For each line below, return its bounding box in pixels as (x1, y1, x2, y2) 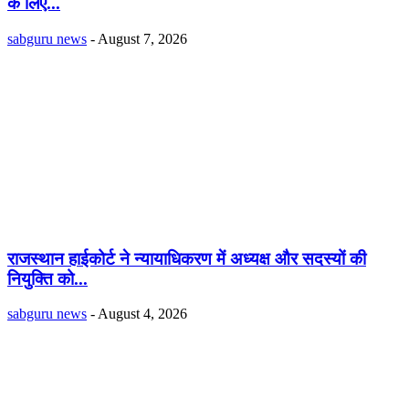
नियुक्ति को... (7, 268, 88, 288)
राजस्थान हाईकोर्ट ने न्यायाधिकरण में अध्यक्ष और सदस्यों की (7, 248, 366, 268)
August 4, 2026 (98, 306, 187, 322)
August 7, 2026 (98, 30, 187, 47)
